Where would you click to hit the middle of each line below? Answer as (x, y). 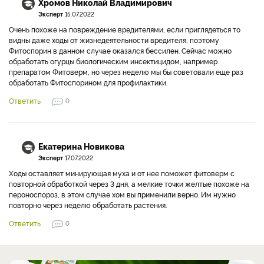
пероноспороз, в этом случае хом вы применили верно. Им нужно (122, 194)
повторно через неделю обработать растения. (88, 205)
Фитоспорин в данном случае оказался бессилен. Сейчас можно (120, 50)
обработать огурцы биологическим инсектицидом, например (113, 61)
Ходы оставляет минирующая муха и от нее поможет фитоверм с (122, 173)
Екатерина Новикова (81, 146)
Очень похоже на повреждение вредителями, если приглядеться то (125, 29)
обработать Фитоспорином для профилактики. (88, 82)
